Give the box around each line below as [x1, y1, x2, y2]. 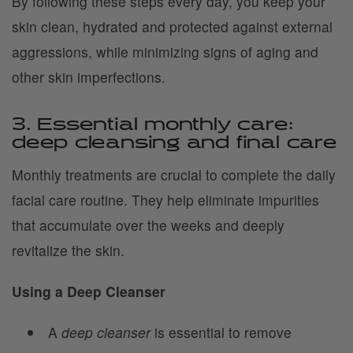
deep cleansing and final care [12, 135, 337, 152]
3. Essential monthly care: [12, 117, 293, 134]
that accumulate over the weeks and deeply [12, 215, 284, 235]
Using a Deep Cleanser [12, 281, 165, 301]
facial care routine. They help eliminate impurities [12, 190, 319, 210]
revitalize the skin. [12, 240, 124, 260]
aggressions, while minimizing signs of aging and [12, 42, 318, 61]
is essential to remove [150, 322, 292, 342]
